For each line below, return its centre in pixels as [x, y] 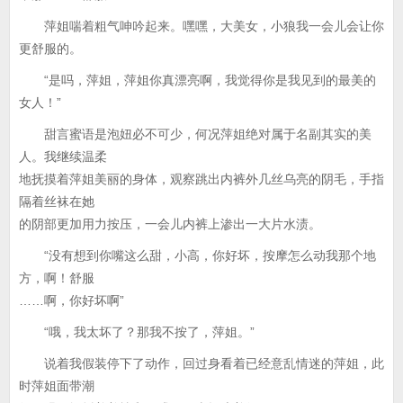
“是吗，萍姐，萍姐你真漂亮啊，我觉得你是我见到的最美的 [197, 80]
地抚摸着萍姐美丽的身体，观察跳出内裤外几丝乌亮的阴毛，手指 [201, 179]
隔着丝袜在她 [57, 201]
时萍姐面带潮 [57, 386]
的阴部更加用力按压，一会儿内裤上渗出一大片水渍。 [170, 224]
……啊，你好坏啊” [72, 300]
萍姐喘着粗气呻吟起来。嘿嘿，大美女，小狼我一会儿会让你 [201, 26]
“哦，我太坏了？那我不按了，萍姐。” [137, 332]
